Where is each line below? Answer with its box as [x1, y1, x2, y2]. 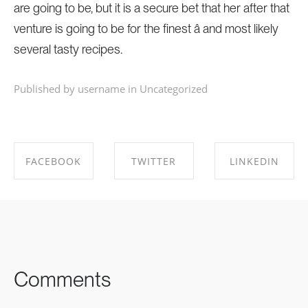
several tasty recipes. [13, 42, 122, 56]
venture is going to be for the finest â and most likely [13, 21, 278, 36]
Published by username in [13, 82, 137, 96]
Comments [13, 266, 111, 291]
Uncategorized [139, 82, 208, 96]
